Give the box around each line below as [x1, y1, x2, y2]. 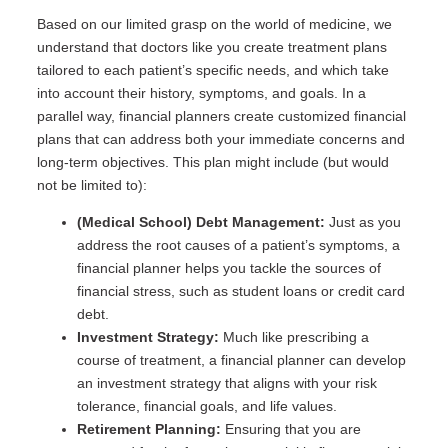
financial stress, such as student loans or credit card [76, 283, 405, 300]
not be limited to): [36, 176, 147, 193]
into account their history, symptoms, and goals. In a [36, 84, 366, 101]
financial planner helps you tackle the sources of [76, 260, 381, 277]
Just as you [324, 214, 401, 231]
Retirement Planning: [76, 421, 221, 438]
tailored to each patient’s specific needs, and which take [36, 61, 389, 78]
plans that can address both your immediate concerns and [36, 130, 405, 147]
